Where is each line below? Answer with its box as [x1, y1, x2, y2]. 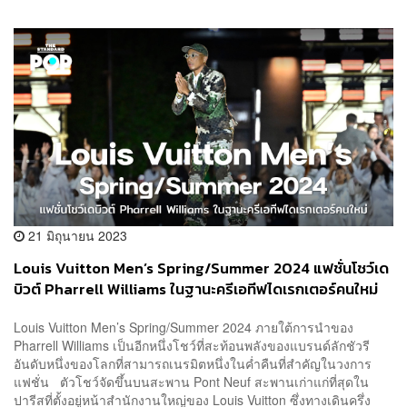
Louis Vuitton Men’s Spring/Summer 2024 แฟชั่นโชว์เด [14, 257, 389, 281]
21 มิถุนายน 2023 [25, 226, 127, 245]
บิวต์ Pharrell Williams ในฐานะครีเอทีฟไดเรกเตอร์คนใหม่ [14, 278, 378, 302]
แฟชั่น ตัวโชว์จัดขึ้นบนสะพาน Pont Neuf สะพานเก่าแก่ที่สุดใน [14, 372, 369, 391]
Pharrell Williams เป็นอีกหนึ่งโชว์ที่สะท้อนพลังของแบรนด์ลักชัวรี [14, 335, 370, 354]
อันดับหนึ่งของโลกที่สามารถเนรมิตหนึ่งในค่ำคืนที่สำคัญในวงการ [14, 353, 372, 372]
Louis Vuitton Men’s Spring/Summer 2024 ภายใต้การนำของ [14, 317, 353, 336]
